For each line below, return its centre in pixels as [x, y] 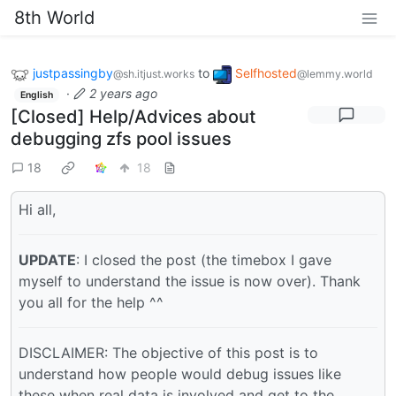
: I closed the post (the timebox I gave [204, 260]
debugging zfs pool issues [121, 139]
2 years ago [123, 93]
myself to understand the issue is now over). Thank [190, 282]
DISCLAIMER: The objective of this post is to [168, 353]
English [36, 95]
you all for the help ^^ [91, 303]
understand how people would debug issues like [180, 374]
